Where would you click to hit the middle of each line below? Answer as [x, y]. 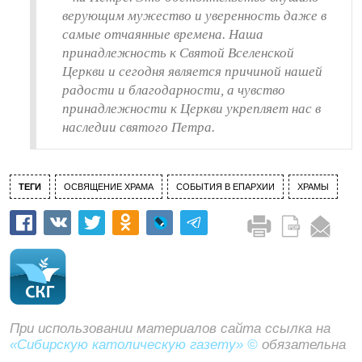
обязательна [302, 344]
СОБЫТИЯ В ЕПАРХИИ [225, 187]
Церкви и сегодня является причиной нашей [192, 72]
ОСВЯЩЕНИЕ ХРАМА [109, 187]
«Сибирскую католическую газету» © [134, 344]
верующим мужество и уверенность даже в [194, 16]
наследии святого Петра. [139, 127]
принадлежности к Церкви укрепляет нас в [192, 109]
